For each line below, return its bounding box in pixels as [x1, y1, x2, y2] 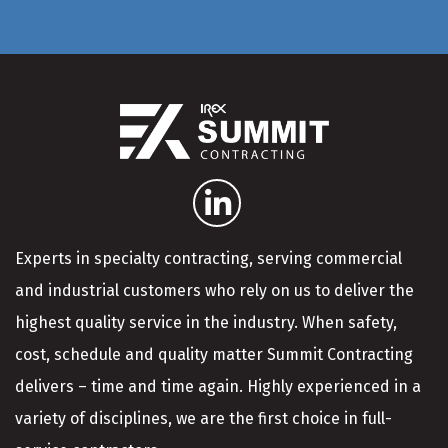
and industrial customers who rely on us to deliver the [15, 281, 414, 301]
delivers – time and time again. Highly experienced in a [15, 377, 421, 397]
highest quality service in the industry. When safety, [15, 313, 397, 333]
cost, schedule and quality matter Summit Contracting [15, 345, 413, 365]
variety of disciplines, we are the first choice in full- [15, 409, 392, 429]
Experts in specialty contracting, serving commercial [15, 249, 402, 269]
